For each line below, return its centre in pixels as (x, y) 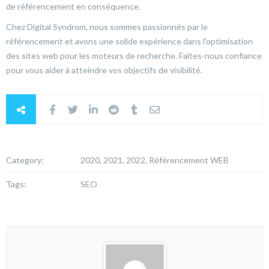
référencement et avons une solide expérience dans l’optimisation (129, 41)
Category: (25, 160)
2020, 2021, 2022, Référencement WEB (155, 160)
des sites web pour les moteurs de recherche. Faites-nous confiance (134, 56)
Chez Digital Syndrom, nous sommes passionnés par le (107, 27)
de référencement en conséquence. (73, 7)
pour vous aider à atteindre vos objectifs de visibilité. (104, 70)
